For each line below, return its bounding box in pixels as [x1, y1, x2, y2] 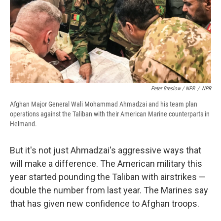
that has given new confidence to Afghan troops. [10, 198, 199, 209]
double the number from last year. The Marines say [10, 185, 208, 196]
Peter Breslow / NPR [151, 85, 195, 92]
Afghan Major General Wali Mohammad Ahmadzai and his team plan [10, 100, 197, 109]
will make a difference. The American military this [10, 158, 202, 169]
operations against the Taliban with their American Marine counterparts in [10, 110, 210, 118]
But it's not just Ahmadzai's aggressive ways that [10, 145, 201, 156]
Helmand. [10, 120, 37, 128]
